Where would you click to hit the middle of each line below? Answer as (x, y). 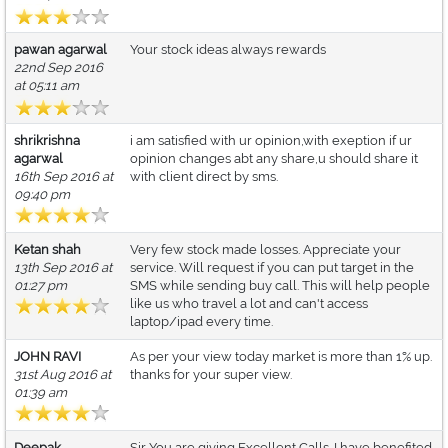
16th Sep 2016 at (63, 177)
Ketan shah (47, 250)
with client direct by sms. (204, 177)
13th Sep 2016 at (63, 268)
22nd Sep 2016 (58, 68)
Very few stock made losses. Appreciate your (265, 250)
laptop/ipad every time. (201, 322)
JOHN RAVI (47, 357)
